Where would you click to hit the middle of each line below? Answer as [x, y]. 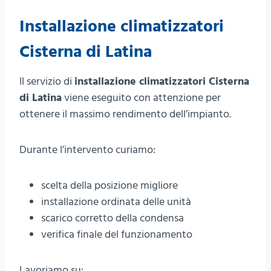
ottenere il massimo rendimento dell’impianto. [125, 114]
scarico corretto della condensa [113, 218]
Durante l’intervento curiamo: [87, 150]
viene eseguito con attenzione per [141, 98]
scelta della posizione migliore [109, 186]
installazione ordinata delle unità [116, 202]
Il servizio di [47, 82]
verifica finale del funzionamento [117, 235]
